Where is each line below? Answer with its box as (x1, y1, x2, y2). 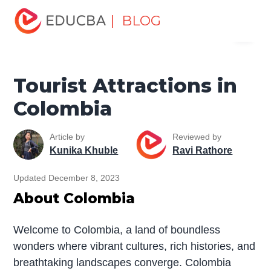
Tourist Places (117, 2, 178, 12)
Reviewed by (172, 132, 222, 142)
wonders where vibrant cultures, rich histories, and (13, 240, 256, 252)
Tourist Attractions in (13, 73, 238, 97)
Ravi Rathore (172, 145, 233, 156)
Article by (50, 132, 85, 142)
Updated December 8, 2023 (13, 172, 120, 183)
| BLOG (110, 13, 162, 29)
